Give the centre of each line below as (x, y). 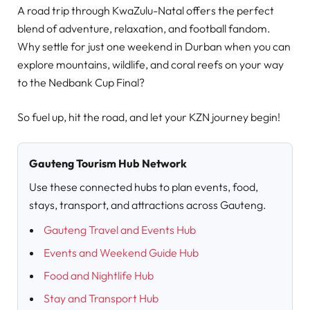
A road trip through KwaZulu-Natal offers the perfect (146, 11)
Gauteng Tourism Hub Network (108, 164)
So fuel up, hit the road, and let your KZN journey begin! (149, 117)
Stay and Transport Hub (101, 299)
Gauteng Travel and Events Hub (120, 230)
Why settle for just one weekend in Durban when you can (154, 47)
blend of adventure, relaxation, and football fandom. (144, 29)
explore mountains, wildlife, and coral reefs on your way (151, 65)
